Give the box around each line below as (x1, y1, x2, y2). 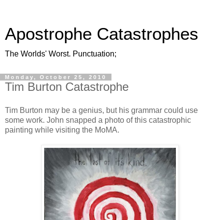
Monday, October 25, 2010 (5, 74, 107, 80)
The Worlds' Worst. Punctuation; (5, 50, 116, 58)
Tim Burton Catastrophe (5, 80, 129, 93)
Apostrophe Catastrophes (5, 25, 198, 43)
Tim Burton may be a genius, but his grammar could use (5, 106, 198, 114)
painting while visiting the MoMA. (5, 125, 119, 134)
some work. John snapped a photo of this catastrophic (5, 115, 191, 124)
